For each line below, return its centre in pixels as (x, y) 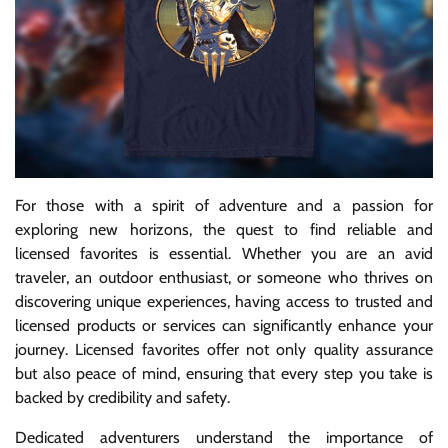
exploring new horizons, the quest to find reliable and (224, 229)
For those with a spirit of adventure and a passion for (224, 205)
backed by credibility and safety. (122, 397)
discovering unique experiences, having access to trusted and (224, 301)
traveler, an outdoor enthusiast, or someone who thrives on (224, 277)
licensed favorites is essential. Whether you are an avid (224, 253)
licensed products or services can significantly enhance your (224, 325)
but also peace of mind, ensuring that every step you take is (224, 373)
